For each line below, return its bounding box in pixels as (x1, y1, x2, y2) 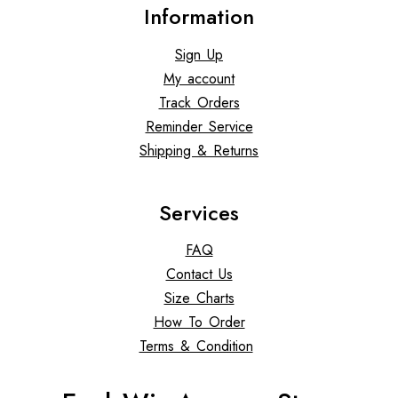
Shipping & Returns (139, 139, 259, 161)
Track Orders (158, 92, 240, 113)
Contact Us (165, 264, 233, 285)
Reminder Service (145, 115, 253, 137)
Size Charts (163, 288, 235, 309)
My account (163, 68, 235, 89)
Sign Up (175, 44, 223, 65)
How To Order (153, 312, 245, 333)
